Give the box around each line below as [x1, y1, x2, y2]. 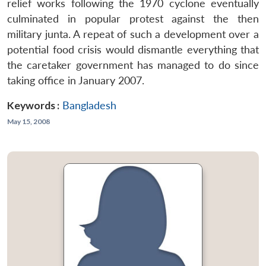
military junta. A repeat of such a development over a [7, 27, 259, 40]
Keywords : [7, 99, 59, 112]
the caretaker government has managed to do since [7, 58, 259, 71]
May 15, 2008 [7, 116, 50, 126]
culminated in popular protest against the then [7, 12, 259, 25]
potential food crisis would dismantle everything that [7, 43, 259, 56]
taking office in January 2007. [7, 74, 144, 87]
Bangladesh [62, 99, 116, 112]
